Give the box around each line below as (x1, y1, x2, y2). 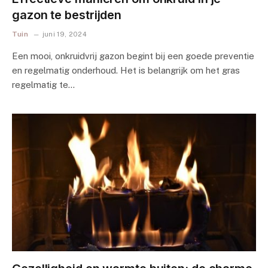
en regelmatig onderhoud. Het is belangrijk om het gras (12, 65, 240, 75)
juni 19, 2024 (42, 31, 87, 38)
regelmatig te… (12, 80, 75, 90)
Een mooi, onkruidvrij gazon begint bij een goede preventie (12, 51, 254, 61)
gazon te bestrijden (12, 8, 122, 22)
